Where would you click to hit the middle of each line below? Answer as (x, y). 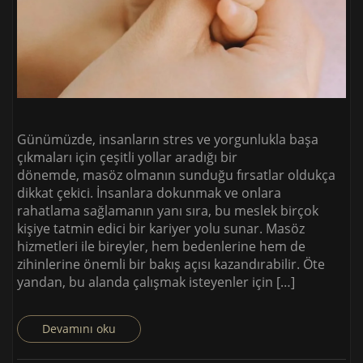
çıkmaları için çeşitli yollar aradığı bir (127, 157)
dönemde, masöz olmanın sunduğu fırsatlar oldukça (176, 175)
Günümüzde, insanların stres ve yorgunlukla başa (168, 139)
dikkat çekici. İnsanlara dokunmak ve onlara (149, 192)
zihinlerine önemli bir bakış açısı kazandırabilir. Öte (171, 264)
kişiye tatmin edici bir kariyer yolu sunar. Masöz (161, 228)
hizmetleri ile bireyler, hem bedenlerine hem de (161, 246)
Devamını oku (79, 328)
